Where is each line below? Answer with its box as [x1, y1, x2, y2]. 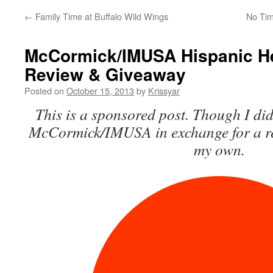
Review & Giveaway [24, 62, 186, 87]
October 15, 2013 [66, 84, 134, 97]
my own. [194, 139, 245, 160]
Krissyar [148, 84, 180, 97]
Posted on [24, 84, 64, 97]
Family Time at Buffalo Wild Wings [33, 10, 168, 23]
